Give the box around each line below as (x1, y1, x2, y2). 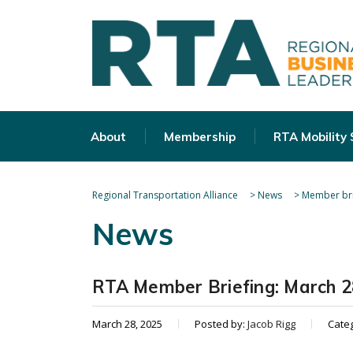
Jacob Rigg (247, 317, 295, 331)
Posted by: (195, 317, 247, 331)
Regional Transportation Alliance (92, 188, 238, 202)
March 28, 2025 (92, 317, 162, 331)
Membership (164, 129, 236, 144)
